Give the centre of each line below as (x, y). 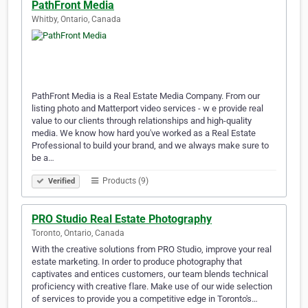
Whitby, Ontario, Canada (76, 20)
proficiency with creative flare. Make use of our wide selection (152, 287)
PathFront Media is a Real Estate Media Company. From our (146, 96)
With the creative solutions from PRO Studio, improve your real (152, 250)
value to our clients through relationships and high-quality (142, 121)
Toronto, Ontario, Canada (78, 233)
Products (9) (124, 181)
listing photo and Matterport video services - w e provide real (147, 109)
